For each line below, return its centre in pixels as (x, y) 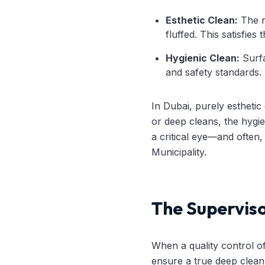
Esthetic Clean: (202, 20)
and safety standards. (214, 72)
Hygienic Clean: (203, 58)
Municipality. (179, 152)
